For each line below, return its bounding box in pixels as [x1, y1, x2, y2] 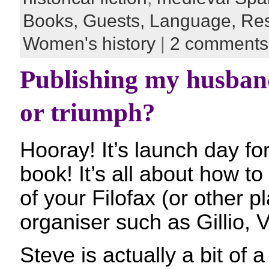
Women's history [23, 34, 156, 53]
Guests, [83, 11, 150, 31]
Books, [23, 11, 83, 31]
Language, [150, 11, 241, 31]
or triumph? [20, 98, 156, 127]
